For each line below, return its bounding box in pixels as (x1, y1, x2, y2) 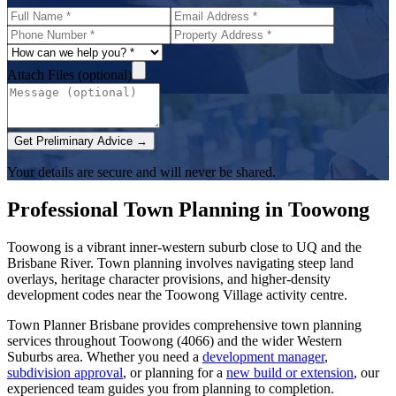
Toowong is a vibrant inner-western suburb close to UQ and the (7, 240, 362, 255)
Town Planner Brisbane (7, 317, 139, 333)
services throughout (7, 333, 119, 349)
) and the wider (209, 333, 297, 349)
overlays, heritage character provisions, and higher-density (7, 271, 331, 287)
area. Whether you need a (53, 349, 202, 365)
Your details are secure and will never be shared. (7, 164, 276, 180)
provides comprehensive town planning (139, 317, 362, 333)
